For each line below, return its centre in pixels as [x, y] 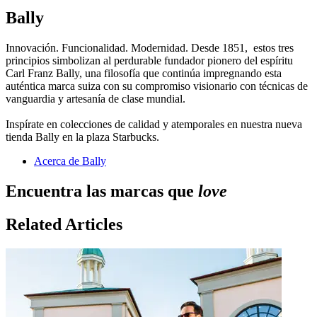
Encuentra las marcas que [102, 191]
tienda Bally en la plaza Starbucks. [84, 137]
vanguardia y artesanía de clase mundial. [96, 98]
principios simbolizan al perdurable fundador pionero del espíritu [149, 60]
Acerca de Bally [70, 161]
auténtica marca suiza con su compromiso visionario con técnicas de [157, 86]
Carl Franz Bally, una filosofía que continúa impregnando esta [144, 73]
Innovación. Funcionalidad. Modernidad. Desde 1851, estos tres [150, 47]
